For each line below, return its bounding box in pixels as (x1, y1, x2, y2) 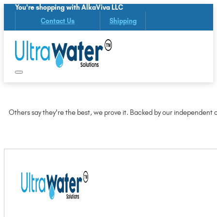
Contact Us (41, 16, 75, 25)
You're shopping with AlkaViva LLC (15, 3, 124, 12)
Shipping (109, 16, 137, 25)
